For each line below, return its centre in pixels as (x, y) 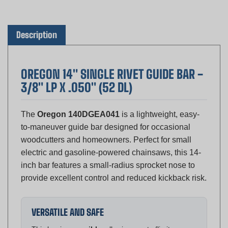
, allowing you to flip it (136, 214)
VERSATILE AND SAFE (68, 197)
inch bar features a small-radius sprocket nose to (108, 150)
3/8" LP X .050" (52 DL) (77, 72)
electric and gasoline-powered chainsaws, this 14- (111, 137)
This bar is (49, 214)
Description (37, 20)
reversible (84, 214)
